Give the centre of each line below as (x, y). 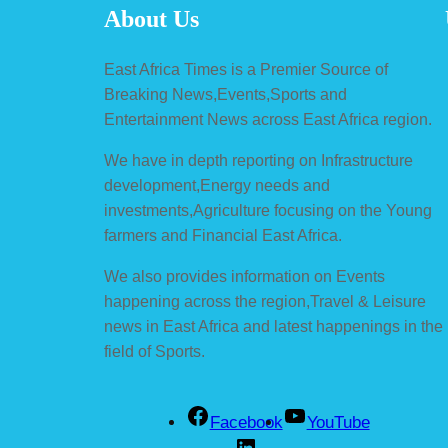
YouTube (338, 423)
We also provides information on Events (244, 277)
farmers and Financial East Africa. (223, 236)
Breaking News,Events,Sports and (225, 95)
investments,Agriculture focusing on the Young (268, 211)
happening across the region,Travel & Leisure (265, 302)
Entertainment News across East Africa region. (268, 120)
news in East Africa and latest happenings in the (273, 327)
